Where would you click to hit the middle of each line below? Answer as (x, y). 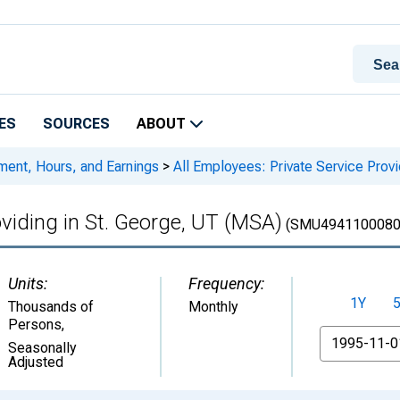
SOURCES (76, 124)
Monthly (213, 307)
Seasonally (42, 348)
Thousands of (51, 307)
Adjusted (36, 362)
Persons (35, 325)
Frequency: (226, 283)
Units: (28, 283)
